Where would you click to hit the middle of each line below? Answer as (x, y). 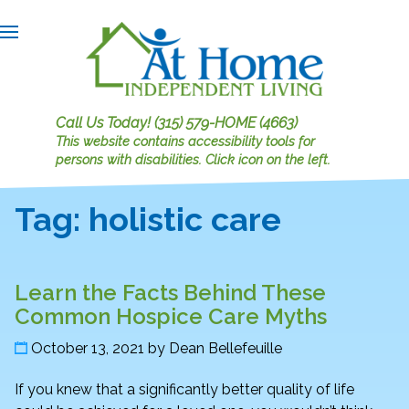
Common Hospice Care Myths (171, 316)
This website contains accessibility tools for (185, 142)
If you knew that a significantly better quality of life (184, 389)
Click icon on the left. (267, 160)
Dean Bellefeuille (225, 349)
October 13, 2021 (88, 349)
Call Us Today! (105, 123)
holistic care (185, 220)
